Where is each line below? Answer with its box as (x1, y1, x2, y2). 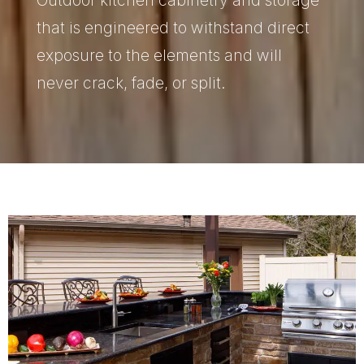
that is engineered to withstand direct (36, 17, 310, 37)
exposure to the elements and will (36, 45, 282, 65)
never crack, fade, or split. (36, 72, 226, 93)
